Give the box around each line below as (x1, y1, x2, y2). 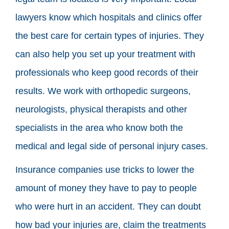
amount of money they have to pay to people (15, 182, 197, 193)
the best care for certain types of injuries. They (15, 30, 204, 41)
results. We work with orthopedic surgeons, (15, 85, 191, 96)
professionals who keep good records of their (15, 67, 198, 78)
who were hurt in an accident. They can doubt (15, 201, 201, 212)
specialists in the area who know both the (15, 122, 183, 133)
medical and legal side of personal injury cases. (15, 141, 208, 151)
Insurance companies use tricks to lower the (15, 164, 194, 175)
